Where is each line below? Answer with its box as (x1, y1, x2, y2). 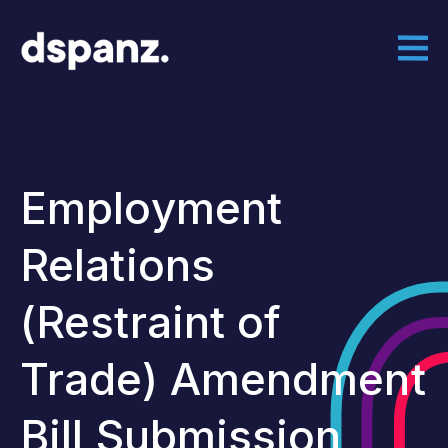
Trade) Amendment (20, 352, 426, 406)
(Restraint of (20, 295, 282, 349)
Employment (20, 181, 283, 235)
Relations (20, 238, 215, 292)
